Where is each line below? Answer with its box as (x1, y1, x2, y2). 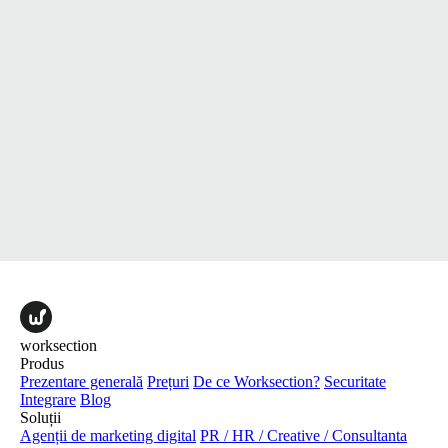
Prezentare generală (20, 372, 143, 390)
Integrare (20, 390, 76, 408)
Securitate (324, 372, 386, 390)
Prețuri (147, 372, 189, 390)
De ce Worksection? (193, 372, 320, 390)
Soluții (20, 408, 61, 426)
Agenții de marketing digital (20, 426, 196, 444)
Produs (20, 354, 64, 372)
